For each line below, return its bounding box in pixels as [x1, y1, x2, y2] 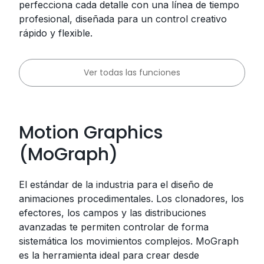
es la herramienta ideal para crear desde [19, 249, 199, 261]
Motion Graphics [19, 120, 163, 145]
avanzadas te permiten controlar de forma [19, 220, 209, 233]
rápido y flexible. [19, 27, 93, 39]
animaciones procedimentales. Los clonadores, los [19, 192, 244, 204]
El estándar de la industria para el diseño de [19, 178, 213, 190]
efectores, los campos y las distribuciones [19, 206, 206, 219]
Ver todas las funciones [84, 66, 180, 78]
